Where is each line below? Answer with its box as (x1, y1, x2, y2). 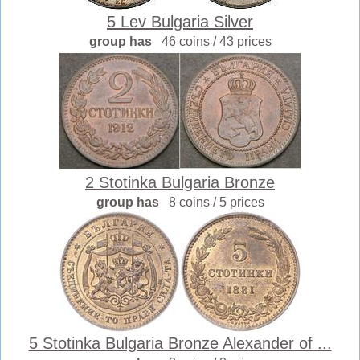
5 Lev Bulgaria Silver (107, 13, 253, 31)
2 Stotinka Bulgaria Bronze (85, 174, 275, 192)
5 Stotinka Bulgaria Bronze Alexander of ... (28, 334, 332, 353)
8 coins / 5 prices (168, 195, 264, 210)
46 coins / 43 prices (161, 35, 272, 49)
